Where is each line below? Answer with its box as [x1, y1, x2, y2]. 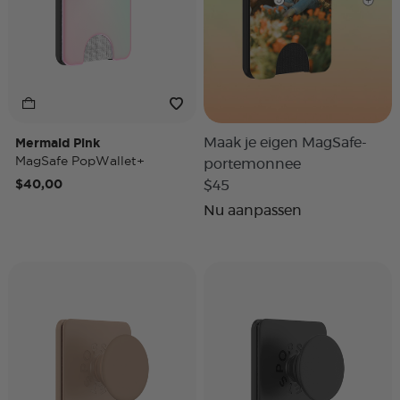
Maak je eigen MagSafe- [204, 136, 367, 150]
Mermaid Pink [15, 136, 100, 150]
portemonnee [204, 157, 301, 171]
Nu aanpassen [204, 204, 302, 218]
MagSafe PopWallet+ [15, 154, 145, 168]
